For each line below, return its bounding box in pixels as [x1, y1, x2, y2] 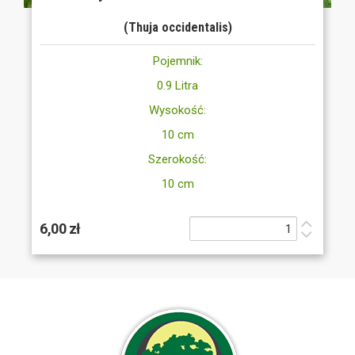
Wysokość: [149, 103, 206, 118]
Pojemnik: [152, 54, 203, 69]
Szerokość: [148, 152, 207, 167]
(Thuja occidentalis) [123, 20, 232, 36]
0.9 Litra [157, 78, 198, 94]
